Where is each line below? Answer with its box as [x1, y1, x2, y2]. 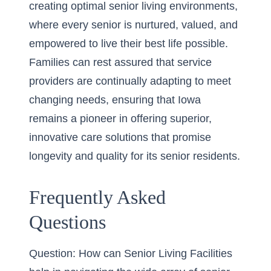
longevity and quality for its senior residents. [29, 150, 240, 162]
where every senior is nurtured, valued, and [29, 19, 238, 31]
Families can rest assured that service [29, 56, 212, 68]
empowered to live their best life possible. [29, 38, 228, 50]
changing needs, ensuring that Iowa [29, 94, 201, 106]
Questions [29, 211, 106, 233]
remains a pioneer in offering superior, [29, 113, 212, 125]
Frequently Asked [29, 186, 166, 208]
